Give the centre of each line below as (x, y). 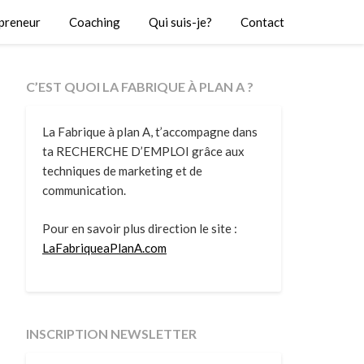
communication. (84, 190)
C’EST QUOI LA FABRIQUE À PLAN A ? (139, 87)
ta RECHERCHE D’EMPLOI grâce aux (143, 151)
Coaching (95, 22)
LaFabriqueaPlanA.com (104, 247)
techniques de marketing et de (122, 171)
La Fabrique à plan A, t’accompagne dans (149, 132)
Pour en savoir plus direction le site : (139, 228)
